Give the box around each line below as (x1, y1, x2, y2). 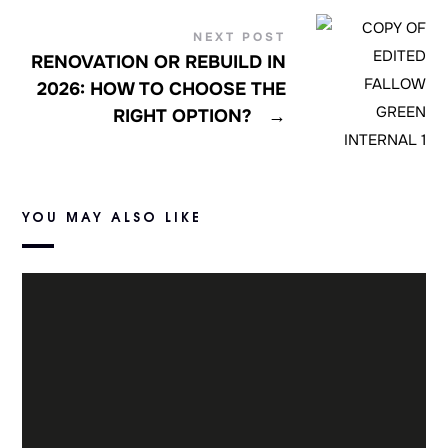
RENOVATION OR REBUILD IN (30, 51, 286, 74)
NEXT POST (192, 29, 286, 46)
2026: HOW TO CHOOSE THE (36, 78, 286, 101)
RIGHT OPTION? (112, 105, 257, 128)
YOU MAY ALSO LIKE (22, 206, 203, 227)
